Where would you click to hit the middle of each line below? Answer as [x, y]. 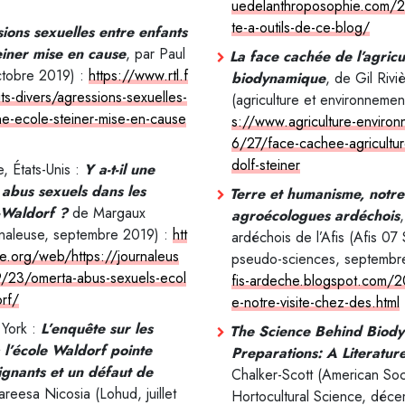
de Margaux [106, 212]
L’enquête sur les [96, 328]
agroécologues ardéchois [316, 215]
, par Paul [155, 53]
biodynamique [278, 78]
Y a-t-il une [119, 169]
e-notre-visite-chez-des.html [316, 302]
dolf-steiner [266, 165]
